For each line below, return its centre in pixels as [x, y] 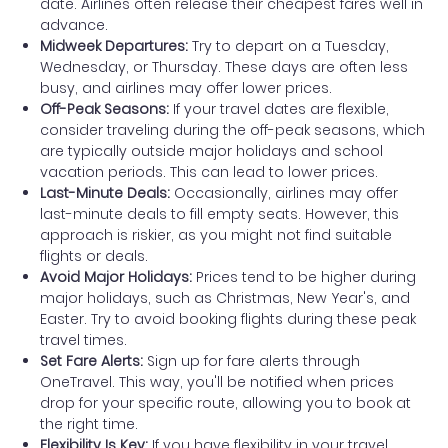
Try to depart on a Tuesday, [288, 45]
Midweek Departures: [114, 45]
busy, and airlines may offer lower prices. [186, 87]
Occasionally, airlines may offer [284, 192]
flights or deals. [94, 255]
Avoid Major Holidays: [116, 276]
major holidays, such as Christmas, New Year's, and [225, 297]
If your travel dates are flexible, [279, 108]
